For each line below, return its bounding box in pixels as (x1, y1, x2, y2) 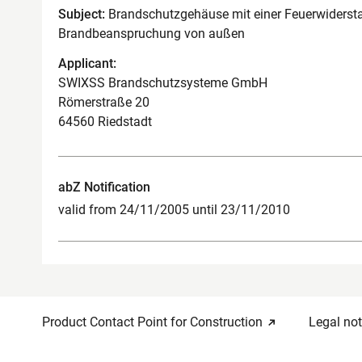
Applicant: (58, 55, 116, 71)
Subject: (58, 6, 105, 22)
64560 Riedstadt (58, 113, 152, 129)
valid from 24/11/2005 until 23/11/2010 (58, 201, 290, 217)
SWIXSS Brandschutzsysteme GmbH (58, 74, 267, 90)
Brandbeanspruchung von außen (58, 26, 245, 41)
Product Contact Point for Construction (42, 314, 263, 330)
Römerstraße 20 (58, 94, 149, 110)
